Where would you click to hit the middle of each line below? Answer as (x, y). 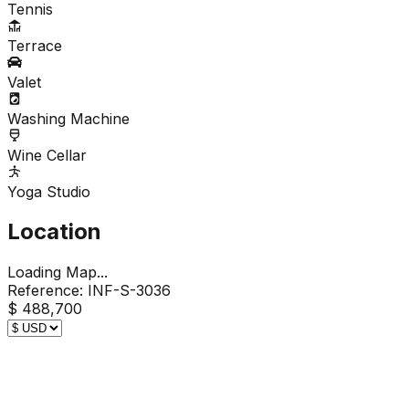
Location (54, 232)
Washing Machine (68, 118)
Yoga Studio (49, 191)
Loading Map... (58, 273)
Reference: (45, 291)
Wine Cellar (47, 155)
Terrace (35, 45)
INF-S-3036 (129, 291)
